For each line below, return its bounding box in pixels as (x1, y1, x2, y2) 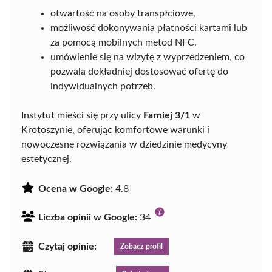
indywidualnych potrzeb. (50, 81, 155, 91)
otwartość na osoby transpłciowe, (50, 8, 195, 18)
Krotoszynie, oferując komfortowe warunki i (21, 124, 209, 135)
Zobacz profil (120, 242, 163, 250)
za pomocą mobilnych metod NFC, (50, 37, 197, 47)
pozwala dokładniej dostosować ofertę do (50, 66, 228, 76)
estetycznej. (21, 154, 72, 164)
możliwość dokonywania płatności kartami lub (50, 22, 247, 33)
